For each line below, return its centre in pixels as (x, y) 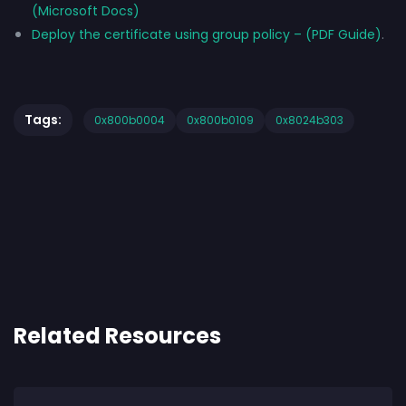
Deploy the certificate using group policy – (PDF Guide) (207, 35)
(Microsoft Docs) (86, 11)
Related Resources (117, 336)
